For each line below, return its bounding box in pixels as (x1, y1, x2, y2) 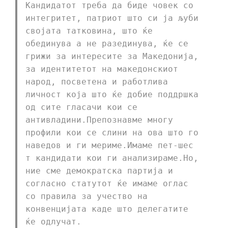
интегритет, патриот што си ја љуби (25, 13, 198, 23)
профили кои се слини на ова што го (25, 128, 198, 138)
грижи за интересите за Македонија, (25, 51, 198, 62)
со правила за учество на (25, 191, 148, 202)
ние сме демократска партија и (25, 166, 173, 176)
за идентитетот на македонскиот (25, 64, 178, 74)
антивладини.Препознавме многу (25, 115, 173, 125)
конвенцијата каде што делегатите (25, 204, 193, 214)
